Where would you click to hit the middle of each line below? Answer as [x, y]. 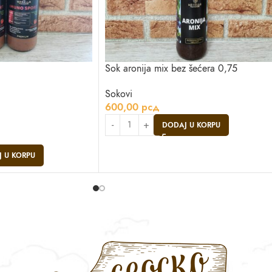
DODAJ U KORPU [191, 125]
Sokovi [119, 94]
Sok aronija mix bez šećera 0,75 [171, 69]
